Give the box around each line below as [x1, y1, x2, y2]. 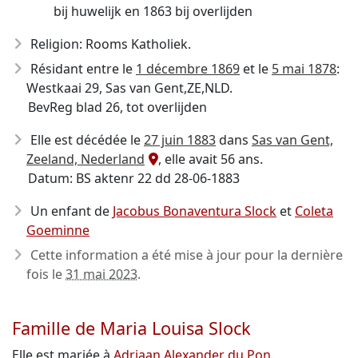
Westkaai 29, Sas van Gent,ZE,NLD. [26, 79, 233, 97]
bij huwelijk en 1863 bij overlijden [54, 2, 253, 20]
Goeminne [26, 221, 89, 239]
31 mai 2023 [66, 265, 137, 283]
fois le [26, 265, 66, 283]
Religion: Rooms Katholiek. [30, 35, 191, 53]
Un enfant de [30, 202, 113, 220]
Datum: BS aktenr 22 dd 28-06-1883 [28, 169, 240, 187]
